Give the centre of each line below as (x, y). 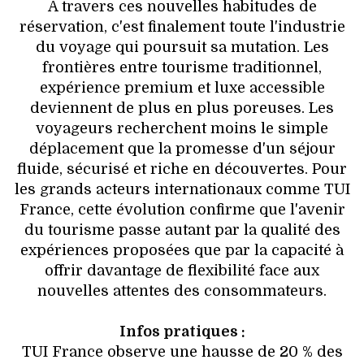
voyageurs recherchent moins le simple (182, 129)
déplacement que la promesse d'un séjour (182, 149)
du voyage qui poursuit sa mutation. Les (182, 48)
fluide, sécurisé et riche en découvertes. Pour (182, 169)
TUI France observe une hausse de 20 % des (182, 352)
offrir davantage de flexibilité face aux (182, 271)
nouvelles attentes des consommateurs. (182, 291)
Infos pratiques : (182, 332)
